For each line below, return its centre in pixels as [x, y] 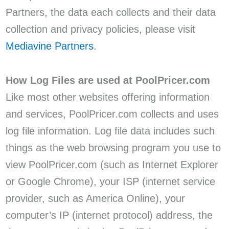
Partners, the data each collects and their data [110, 12]
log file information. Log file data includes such [110, 131]
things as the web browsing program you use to [113, 147]
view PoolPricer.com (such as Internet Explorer [112, 164]
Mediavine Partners [49, 46]
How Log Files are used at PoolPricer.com [108, 80]
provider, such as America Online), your [95, 198]
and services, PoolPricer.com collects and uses [112, 114]
